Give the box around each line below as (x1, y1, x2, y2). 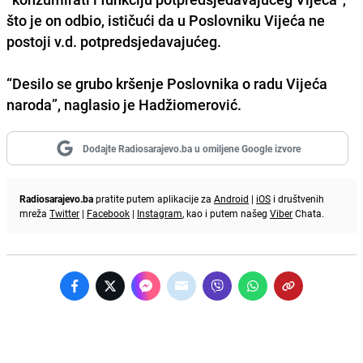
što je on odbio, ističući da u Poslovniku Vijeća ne (6, 10, 325, 30)
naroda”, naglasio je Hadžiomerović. (6, 94, 245, 114)
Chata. (293, 206, 324, 220)
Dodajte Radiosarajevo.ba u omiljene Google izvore (82, 141, 301, 155)
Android (214, 191, 249, 205)
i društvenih (271, 191, 324, 205)
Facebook (87, 206, 130, 220)
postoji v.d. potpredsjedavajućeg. (6, 31, 221, 51)
